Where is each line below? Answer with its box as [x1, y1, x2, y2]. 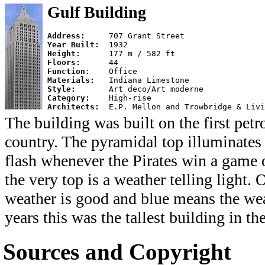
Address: [47, 31, 109, 40]
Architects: [47, 102, 109, 111]
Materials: [47, 76, 109, 85]
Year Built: [47, 40, 109, 49]
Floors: [47, 58, 109, 67]
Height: [47, 49, 109, 58]
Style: [47, 85, 109, 93]
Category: [47, 93, 109, 102]
